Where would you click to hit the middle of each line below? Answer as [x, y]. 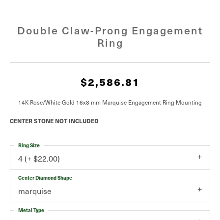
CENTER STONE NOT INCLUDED [54, 121]
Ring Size [29, 145]
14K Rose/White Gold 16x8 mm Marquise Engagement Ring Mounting [110, 102]
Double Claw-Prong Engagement [110, 30]
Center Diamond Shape [45, 178]
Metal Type [31, 210]
